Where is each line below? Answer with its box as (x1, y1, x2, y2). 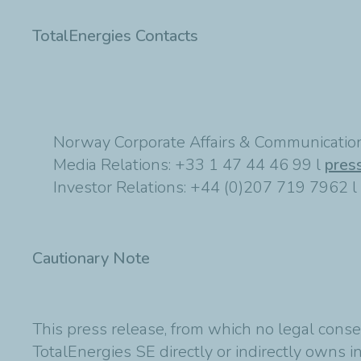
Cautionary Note (32, 247, 154, 269)
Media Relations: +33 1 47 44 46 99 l (53, 153, 325, 176)
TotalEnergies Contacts (32, 24, 202, 47)
